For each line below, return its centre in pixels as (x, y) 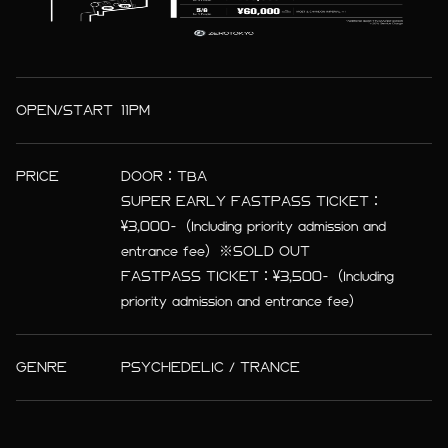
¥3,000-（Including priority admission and (254, 226)
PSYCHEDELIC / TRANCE (211, 367)
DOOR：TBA (164, 176)
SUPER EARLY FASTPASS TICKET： (252, 201)
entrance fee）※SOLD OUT (216, 251)
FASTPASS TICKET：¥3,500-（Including (258, 276)
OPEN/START (65, 110)
